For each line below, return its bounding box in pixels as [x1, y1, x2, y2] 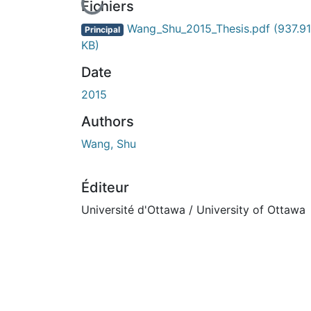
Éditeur [81, 178, 129, 196]
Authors [81, 112, 134, 130]
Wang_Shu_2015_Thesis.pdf [123, 21, 274, 35]
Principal [84, 24, 120, 35]
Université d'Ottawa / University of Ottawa [81, 202, 305, 217]
